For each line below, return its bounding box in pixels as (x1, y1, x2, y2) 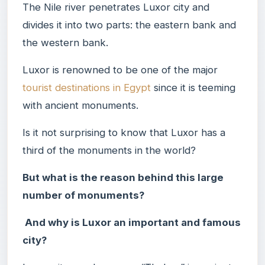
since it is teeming (151, 81, 235, 93)
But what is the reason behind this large (22, 171, 224, 183)
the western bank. (22, 36, 108, 49)
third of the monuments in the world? (22, 144, 196, 156)
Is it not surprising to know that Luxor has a (22, 126, 225, 138)
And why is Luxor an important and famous (22, 216, 241, 228)
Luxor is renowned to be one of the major (22, 63, 218, 76)
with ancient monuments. (22, 99, 138, 111)
